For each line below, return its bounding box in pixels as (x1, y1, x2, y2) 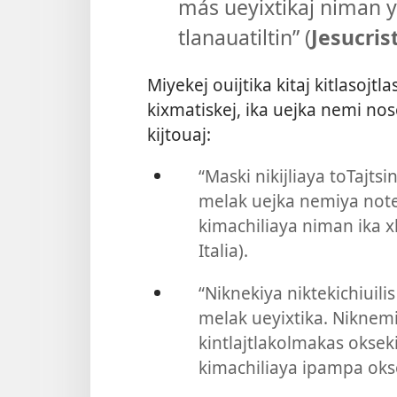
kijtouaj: (147, 122, 211, 147)
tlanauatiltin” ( (177, 22, 311, 51)
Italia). (198, 238, 248, 263)
